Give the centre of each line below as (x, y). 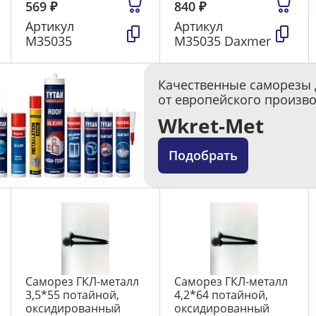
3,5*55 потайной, (72, 294)
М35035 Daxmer (222, 41)
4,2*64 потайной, (221, 294)
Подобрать (203, 156)
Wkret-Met (211, 126)
